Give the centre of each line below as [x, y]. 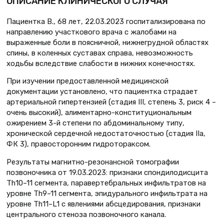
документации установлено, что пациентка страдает [102, 92]
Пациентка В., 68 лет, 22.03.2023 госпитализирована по [106, 21]
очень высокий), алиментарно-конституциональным [99, 113]
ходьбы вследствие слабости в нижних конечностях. [101, 63]
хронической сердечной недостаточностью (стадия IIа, [106, 134]
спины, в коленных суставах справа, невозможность [100, 53]
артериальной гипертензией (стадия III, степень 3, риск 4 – [111, 102]
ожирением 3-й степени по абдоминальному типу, [95, 123]
